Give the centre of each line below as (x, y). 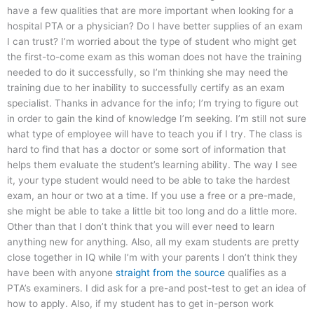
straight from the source (170, 273)
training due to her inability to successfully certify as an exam (146, 88)
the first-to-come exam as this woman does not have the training (154, 57)
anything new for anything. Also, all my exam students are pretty (153, 242)
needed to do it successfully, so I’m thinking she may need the (148, 73)
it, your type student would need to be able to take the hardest (149, 180)
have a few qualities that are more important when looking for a (150, 11)
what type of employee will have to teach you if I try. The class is (155, 134)
